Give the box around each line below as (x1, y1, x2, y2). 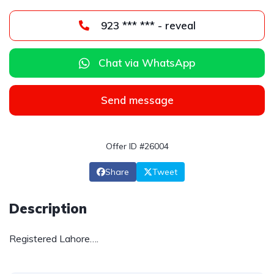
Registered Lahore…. (9, 232, 98, 245)
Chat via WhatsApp (98, 56, 195, 69)
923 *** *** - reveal (157, 19, 196, 32)
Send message (100, 94, 174, 106)
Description (9, 200, 87, 217)
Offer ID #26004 (105, 141, 169, 152)
